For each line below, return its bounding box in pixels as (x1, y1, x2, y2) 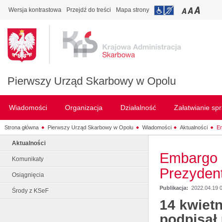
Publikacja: (160, 185, 190, 191)
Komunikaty (12, 156, 44, 163)
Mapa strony (116, 6, 149, 13)
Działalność (120, 104, 156, 111)
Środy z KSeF (12, 187, 49, 194)
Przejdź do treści (66, 6, 111, 13)
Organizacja (65, 104, 103, 111)
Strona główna (4, 124, 39, 130)
